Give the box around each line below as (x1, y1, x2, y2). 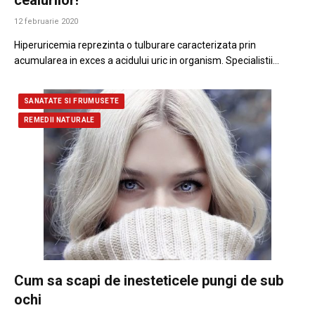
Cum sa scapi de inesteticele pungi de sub (14, 271, 283, 289)
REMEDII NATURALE (24, 115, 95, 124)
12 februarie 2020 (14, 16, 78, 26)
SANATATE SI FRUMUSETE (24, 96, 120, 105)
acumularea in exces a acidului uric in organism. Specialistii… (14, 54, 279, 66)
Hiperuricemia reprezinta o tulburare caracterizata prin (14, 39, 256, 51)
